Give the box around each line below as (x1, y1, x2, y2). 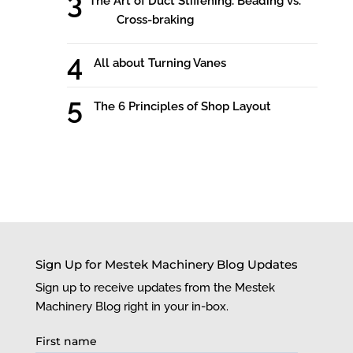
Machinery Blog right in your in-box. (35, 299, 229, 314)
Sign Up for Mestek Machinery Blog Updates (35, 256, 298, 272)
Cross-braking (116, 13, 194, 28)
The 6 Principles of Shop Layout (93, 99, 271, 114)
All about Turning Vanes (93, 56, 226, 71)
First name (35, 334, 97, 349)
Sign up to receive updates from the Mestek (35, 280, 275, 295)
